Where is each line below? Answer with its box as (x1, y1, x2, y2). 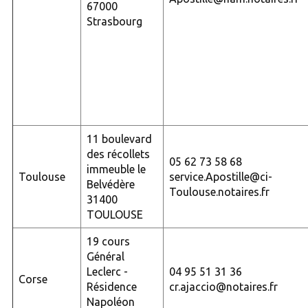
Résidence (86, 280, 137, 293)
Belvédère (86, 177, 135, 190)
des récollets (86, 147, 150, 160)
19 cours (86, 234, 130, 247)
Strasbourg (86, 14, 142, 27)
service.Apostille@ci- (168, 170, 272, 183)
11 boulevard (86, 132, 152, 145)
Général (86, 250, 124, 263)
